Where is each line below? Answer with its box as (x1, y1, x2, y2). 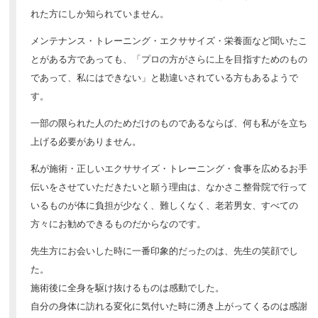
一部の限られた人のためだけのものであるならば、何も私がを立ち (31, 118, 308, 128)
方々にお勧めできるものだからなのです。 (31, 219, 207, 229)
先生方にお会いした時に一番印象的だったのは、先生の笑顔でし (31, 246, 299, 256)
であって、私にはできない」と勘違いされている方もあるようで (31, 72, 299, 83)
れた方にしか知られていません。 (31, 9, 170, 19)
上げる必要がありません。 (31, 136, 142, 147)
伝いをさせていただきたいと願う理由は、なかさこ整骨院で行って (31, 182, 308, 192)
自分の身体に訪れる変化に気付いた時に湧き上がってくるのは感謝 (31, 301, 308, 312)
